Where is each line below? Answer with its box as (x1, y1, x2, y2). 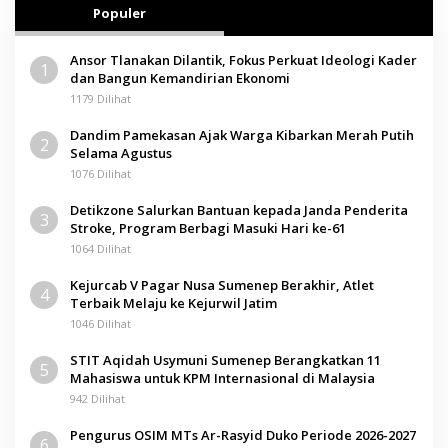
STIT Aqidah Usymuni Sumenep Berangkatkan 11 (70, 350, 381, 369)
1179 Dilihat (70, 90, 131, 106)
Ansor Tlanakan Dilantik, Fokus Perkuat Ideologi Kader (70, 50, 417, 69)
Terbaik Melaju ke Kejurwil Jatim (70, 293, 277, 312)
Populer (93, 3, 146, 22)
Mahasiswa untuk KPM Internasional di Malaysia (70, 368, 375, 387)
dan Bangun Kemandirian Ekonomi (70, 68, 290, 87)
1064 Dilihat (70, 240, 131, 256)
